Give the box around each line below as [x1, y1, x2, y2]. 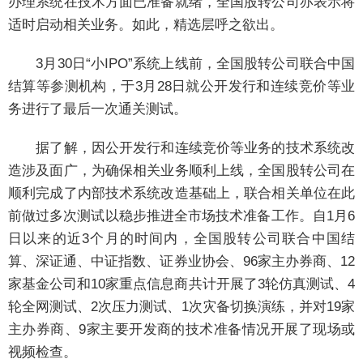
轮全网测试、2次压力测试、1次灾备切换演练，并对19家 [8, 299, 355, 315]
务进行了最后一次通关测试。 [8, 101, 187, 117]
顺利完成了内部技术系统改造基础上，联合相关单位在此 [8, 186, 355, 202]
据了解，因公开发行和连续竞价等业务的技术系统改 [8, 140, 355, 156]
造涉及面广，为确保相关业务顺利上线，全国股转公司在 [8, 163, 355, 179]
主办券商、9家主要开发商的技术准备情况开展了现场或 [8, 322, 355, 338]
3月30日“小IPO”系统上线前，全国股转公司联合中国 [8, 56, 355, 72]
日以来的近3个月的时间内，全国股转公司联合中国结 [8, 231, 355, 247]
